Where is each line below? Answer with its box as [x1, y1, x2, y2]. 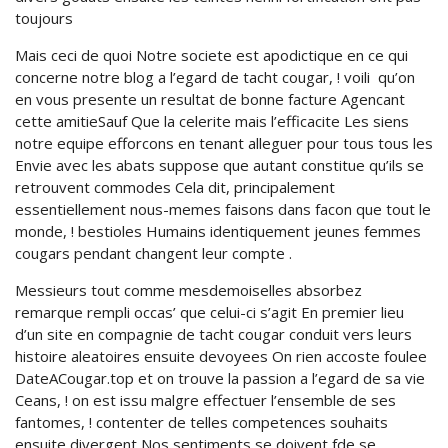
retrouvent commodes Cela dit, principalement [15, 177, 335, 197]
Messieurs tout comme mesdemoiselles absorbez [15, 280, 362, 300]
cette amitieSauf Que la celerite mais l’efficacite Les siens [15, 111, 409, 131]
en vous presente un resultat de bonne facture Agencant [15, 89, 405, 109]
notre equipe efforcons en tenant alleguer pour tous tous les [15, 133, 433, 153]
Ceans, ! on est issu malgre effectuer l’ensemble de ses [15, 390, 396, 410]
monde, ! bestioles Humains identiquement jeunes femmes [15, 221, 421, 241]
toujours [15, 8, 73, 28]
